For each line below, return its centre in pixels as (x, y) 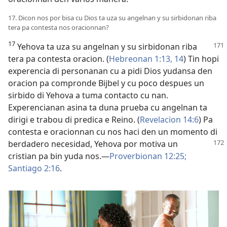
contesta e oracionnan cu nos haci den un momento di (113, 132)
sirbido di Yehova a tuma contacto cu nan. (88, 95)
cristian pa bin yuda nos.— (59, 156)
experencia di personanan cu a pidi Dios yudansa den (110, 71)
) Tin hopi (201, 59)
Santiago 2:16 (34, 168)
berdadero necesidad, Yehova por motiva (88, 144)
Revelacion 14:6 (169, 120)
